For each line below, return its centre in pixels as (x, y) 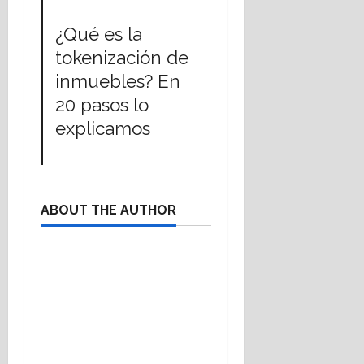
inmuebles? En (118, 81)
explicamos (103, 128)
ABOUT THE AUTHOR (108, 210)
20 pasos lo (102, 104)
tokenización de (122, 57)
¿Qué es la (99, 34)
